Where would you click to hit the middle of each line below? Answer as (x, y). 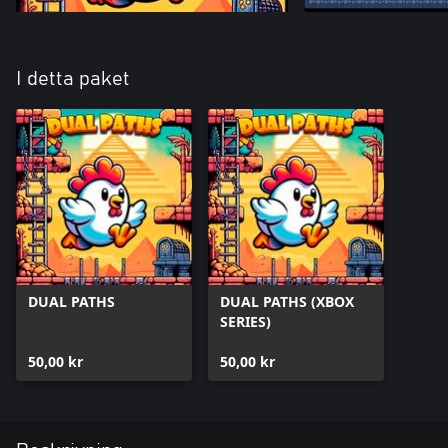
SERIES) (245, 321)
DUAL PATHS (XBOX (287, 301)
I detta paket (73, 79)
